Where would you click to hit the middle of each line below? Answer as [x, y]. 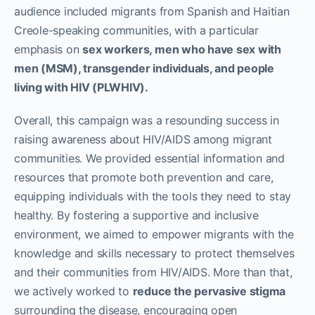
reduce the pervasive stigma [209, 291]
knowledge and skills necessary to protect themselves [154, 253]
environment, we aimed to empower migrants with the [154, 234]
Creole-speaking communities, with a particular [136, 30]
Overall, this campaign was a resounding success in [147, 120]
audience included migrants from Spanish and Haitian [152, 11]
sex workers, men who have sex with [182, 49]
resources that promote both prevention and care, [144, 177]
